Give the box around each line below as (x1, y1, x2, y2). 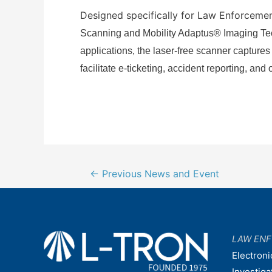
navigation (73, 181, 118, 193)
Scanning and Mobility (80, 28, 178, 39)
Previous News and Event (98, 168, 219, 180)
